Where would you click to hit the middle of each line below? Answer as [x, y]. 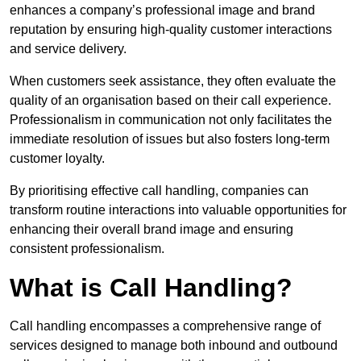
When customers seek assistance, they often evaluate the [173, 81]
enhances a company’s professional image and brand [162, 10]
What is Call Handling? [151, 288]
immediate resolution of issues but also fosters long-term [170, 139]
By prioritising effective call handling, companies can [159, 191]
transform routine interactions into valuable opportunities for [178, 210]
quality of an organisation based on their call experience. [170, 101]
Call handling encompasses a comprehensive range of [165, 326]
